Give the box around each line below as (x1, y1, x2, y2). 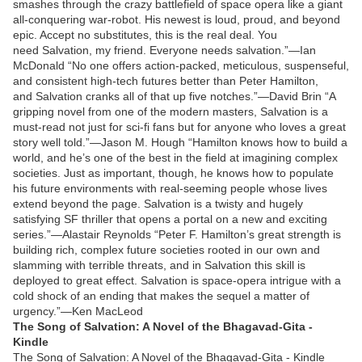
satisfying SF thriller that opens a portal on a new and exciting (13, 212, 327, 225)
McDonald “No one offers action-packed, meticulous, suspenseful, (13, 58, 349, 72)
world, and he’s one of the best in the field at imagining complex (13, 150, 338, 164)
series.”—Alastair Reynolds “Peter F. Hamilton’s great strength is (13, 227, 341, 241)
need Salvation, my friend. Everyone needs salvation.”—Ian (13, 43, 316, 57)
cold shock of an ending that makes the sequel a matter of (13, 288, 309, 302)
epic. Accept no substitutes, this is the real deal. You (13, 27, 277, 41)
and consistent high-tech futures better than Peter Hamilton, (13, 74, 318, 87)
